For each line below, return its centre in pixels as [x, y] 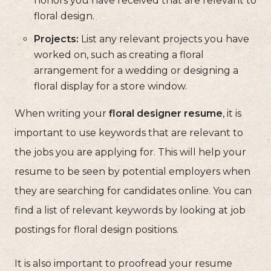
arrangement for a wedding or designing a [136, 71]
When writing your [62, 114]
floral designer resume [166, 114]
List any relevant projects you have [164, 39]
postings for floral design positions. [96, 230]
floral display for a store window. [110, 87]
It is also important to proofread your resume [123, 264]
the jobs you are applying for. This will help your [130, 152]
